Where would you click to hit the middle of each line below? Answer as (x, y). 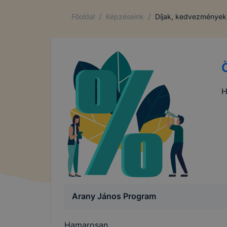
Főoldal (83, 16)
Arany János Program (114, 196)
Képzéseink (125, 16)
